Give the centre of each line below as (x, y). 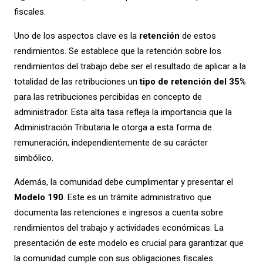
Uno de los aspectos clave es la (76, 36)
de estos (198, 36)
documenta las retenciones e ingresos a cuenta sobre (118, 213)
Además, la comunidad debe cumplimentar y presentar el (123, 182)
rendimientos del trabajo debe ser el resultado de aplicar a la (130, 67)
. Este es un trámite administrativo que (137, 198)
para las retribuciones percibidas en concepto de (108, 97)
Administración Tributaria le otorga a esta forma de (113, 128)
